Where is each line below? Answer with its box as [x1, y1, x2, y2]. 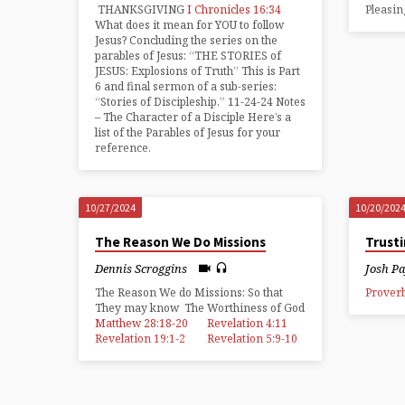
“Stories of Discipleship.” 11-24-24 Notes [95, 93, 306, 109]
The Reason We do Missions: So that [95, 284, 283, 300]
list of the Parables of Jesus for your [95, 124, 280, 140]
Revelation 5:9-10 [207, 330, 297, 346]
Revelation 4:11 [207, 315, 287, 331]
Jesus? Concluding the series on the [95, 32, 278, 48]
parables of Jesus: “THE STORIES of [95, 47, 281, 63]
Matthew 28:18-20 [95, 315, 188, 331]
